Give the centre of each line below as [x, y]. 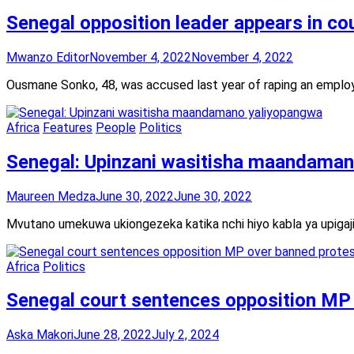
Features [68, 127]
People [116, 127]
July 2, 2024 [185, 335]
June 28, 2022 [113, 335]
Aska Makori [40, 335]
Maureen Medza [51, 196]
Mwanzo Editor [48, 57]
